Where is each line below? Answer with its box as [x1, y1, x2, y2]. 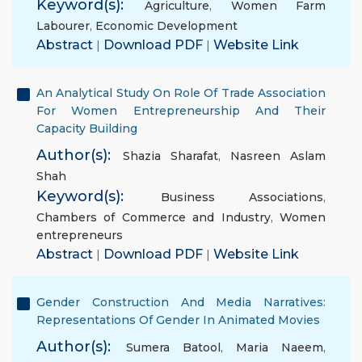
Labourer [36, 19, 90, 33]
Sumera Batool [126, 340, 221, 355]
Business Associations [160, 190, 323, 204]
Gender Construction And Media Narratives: [36, 295, 326, 309]
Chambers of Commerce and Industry [36, 210, 271, 225]
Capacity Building [36, 121, 137, 136]
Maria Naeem [236, 340, 323, 355]
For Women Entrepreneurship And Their [36, 103, 326, 118]
